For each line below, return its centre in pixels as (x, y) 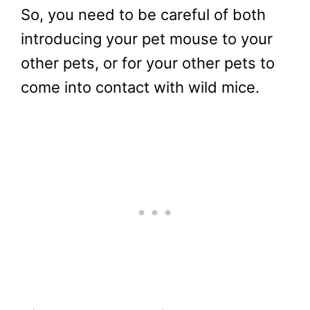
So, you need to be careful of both (143, 14)
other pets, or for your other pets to (148, 63)
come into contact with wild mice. (140, 87)
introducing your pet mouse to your (147, 38)
